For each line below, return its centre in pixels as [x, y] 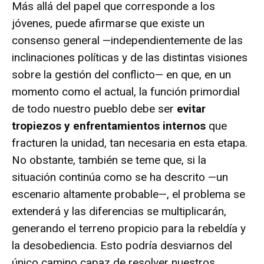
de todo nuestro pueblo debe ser [94, 108]
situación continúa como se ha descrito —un [120, 177]
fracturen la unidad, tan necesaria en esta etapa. [130, 143]
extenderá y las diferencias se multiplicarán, [119, 211]
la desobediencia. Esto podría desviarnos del [122, 245]
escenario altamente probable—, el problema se [128, 194]
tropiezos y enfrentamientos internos [109, 126]
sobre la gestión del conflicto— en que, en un [121, 74]
